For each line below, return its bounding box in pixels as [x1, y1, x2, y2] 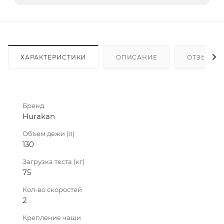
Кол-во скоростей [22, 185, 82, 193]
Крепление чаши [22, 213, 81, 221]
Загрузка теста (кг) [22, 157, 84, 165]
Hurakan [22, 111, 55, 121]
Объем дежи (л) [22, 129, 74, 137]
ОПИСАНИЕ [116, 53, 157, 61]
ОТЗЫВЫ [187, 53, 219, 61]
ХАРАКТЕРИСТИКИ [20, 53, 86, 61]
